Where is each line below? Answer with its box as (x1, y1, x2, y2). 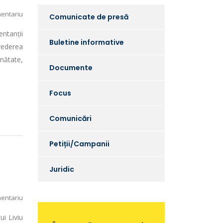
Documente (49, 63, 93, 73)
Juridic (49, 164, 74, 174)
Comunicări (49, 113, 92, 123)
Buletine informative (49, 37, 124, 47)
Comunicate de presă (49, 12, 128, 22)
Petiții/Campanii (49, 139, 110, 149)
